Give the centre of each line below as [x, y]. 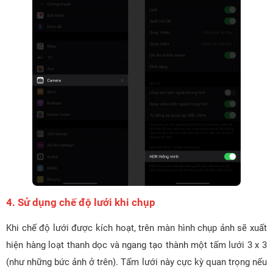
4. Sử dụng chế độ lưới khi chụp [81, 202]
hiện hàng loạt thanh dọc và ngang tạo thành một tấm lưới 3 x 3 [136, 245]
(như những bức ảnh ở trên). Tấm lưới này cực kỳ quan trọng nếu [136, 262]
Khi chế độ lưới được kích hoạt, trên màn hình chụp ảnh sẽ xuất [136, 228]
